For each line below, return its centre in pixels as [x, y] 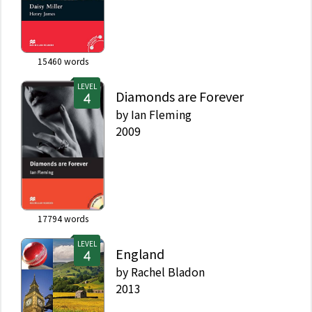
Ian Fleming [161, 114]
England [140, 253]
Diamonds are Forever [180, 96]
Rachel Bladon [168, 271]
